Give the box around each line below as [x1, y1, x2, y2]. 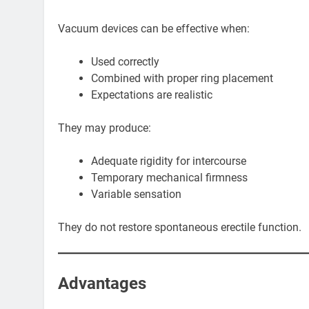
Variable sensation [91, 187, 181, 201]
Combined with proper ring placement [91, 71, 273, 85]
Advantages [58, 273, 146, 293]
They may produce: [58, 121, 151, 134]
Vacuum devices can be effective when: [58, 21, 250, 35]
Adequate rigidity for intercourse [91, 154, 246, 168]
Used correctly [91, 54, 159, 68]
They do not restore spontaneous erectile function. [58, 220, 301, 234]
